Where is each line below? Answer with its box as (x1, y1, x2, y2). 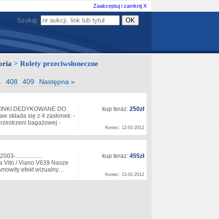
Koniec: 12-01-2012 (105, 125, 144, 130)
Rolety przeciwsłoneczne (18, 60, 98, 67)
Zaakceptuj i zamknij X (93, 3, 147, 9)
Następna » (39, 78, 75, 86)
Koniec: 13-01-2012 (105, 172, 144, 177)
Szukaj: (17, 17, 41, 24)
